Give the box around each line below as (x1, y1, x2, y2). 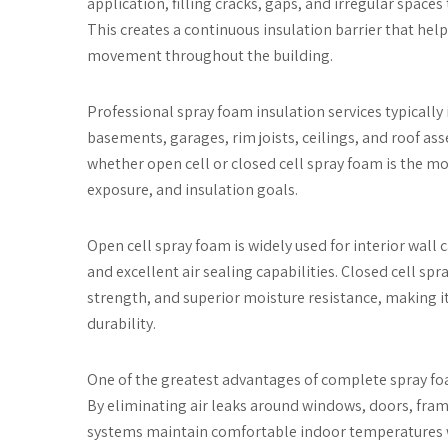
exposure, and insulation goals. (87, 178, 298, 200)
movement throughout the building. (87, 44, 333, 66)
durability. (87, 312, 156, 334)
